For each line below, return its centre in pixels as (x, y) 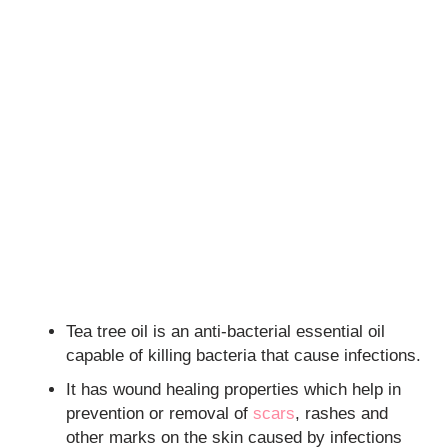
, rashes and (342, 413)
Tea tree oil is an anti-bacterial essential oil (226, 331)
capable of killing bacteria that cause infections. (244, 355)
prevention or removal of (160, 413)
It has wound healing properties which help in (234, 389)
